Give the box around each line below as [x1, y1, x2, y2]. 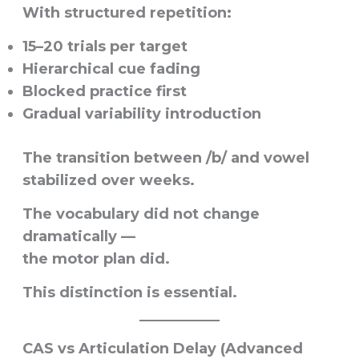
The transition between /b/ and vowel [22, 148, 309, 167]
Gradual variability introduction [22, 104, 261, 123]
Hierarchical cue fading [22, 59, 200, 78]
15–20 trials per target [22, 37, 188, 55]
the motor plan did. [22, 249, 170, 268]
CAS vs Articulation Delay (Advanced [22, 339, 303, 357]
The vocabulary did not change [22, 204, 260, 223]
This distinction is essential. [22, 283, 237, 301]
